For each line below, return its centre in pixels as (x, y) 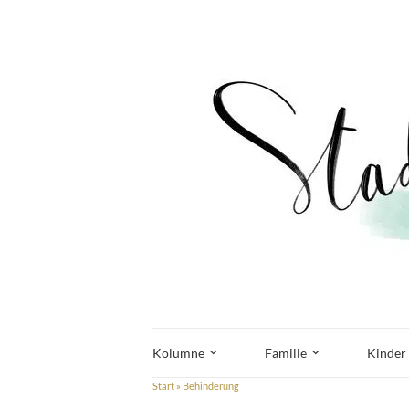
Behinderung (211, 386)
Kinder (387, 353)
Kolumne (178, 353)
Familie (286, 353)
